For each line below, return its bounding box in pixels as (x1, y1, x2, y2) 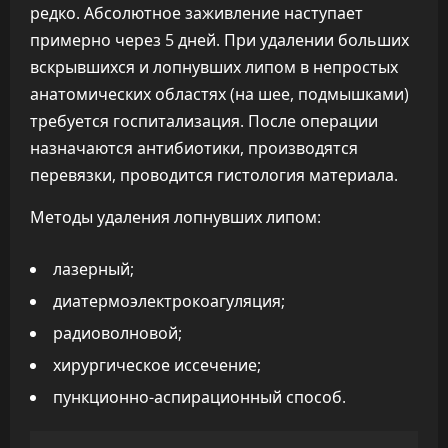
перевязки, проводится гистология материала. (30, 164, 398, 186)
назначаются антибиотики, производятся (30, 137, 358, 159)
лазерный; (53, 258, 134, 280)
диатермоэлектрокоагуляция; (53, 290, 285, 312)
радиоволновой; (53, 322, 182, 344)
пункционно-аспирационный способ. (53, 386, 346, 408)
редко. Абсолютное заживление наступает (30, 2, 363, 24)
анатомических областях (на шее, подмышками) (30, 83, 409, 105)
